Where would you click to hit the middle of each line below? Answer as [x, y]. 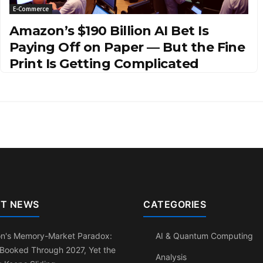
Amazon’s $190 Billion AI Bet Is [109, 31]
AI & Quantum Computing [204, 235]
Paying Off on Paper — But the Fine [127, 47]
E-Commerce [31, 9]
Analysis [171, 257]
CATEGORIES [175, 204]
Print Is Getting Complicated [104, 63]
